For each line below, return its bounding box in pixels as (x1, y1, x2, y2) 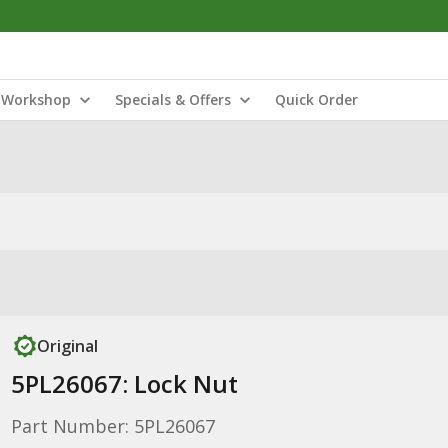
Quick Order (275, 90, 358, 109)
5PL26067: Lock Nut (10, 367, 238, 400)
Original (36, 335, 98, 357)
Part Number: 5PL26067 (10, 414, 215, 438)
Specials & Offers (115, 90, 231, 109)
